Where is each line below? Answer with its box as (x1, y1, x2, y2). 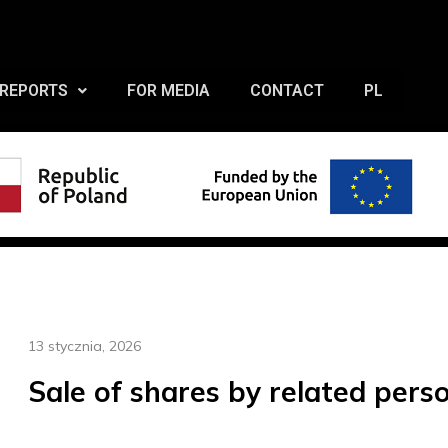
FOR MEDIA (127, 81, 210, 100)
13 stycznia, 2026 (27, 337, 141, 355)
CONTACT (250, 81, 324, 100)
